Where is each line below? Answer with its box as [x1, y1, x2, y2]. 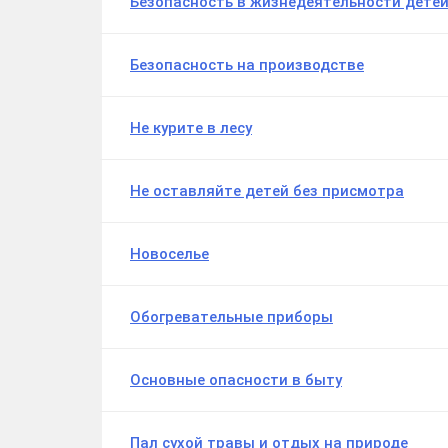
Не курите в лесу [130, 119, 252, 138]
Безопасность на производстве [130, 56, 364, 75]
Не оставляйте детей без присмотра [130, 182, 404, 201]
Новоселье [130, 245, 209, 264]
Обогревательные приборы [130, 308, 333, 327]
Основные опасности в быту [130, 371, 342, 390]
